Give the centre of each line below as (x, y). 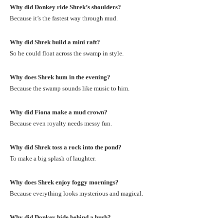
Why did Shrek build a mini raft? (55, 42)
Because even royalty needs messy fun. (61, 123)
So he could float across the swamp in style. (67, 53)
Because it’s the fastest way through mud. (64, 18)
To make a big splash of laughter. (53, 158)
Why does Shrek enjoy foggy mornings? (64, 182)
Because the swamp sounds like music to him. (70, 88)
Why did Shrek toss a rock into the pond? (66, 147)
